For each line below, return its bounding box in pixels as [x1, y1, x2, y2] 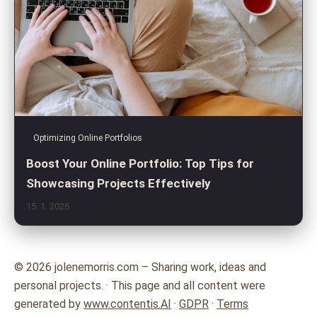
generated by [14, 296, 83, 311]
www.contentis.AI [83, 296, 171, 311]
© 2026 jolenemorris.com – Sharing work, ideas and [14, 260, 266, 274]
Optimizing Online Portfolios [33, 132, 142, 143]
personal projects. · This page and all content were [14, 278, 265, 292]
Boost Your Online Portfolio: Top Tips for [26, 156, 254, 171]
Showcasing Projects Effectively [26, 175, 211, 190]
